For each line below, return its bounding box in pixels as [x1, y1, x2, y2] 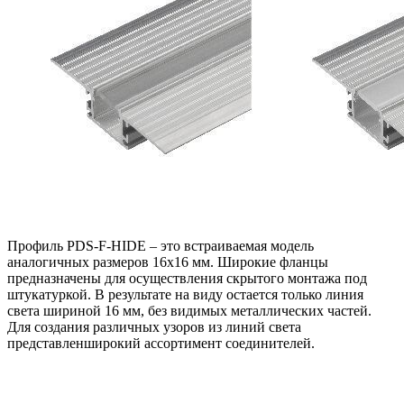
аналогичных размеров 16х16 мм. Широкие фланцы [7, 253, 328, 270]
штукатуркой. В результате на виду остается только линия [7, 286, 363, 302]
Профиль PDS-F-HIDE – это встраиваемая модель [7, 237, 314, 253]
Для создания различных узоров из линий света [7, 318, 301, 335]
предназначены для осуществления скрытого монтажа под [7, 270, 367, 286]
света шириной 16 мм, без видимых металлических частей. [7, 302, 372, 318]
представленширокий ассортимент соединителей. [7, 335, 315, 351]
